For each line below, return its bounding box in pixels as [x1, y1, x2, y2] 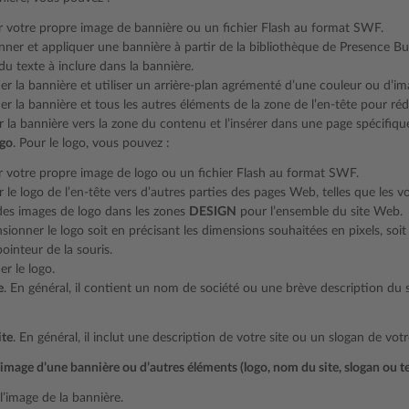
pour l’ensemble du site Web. [236, 205, 403, 218]
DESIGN [189, 205, 236, 218]
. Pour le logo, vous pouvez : [13, 137, 170, 150]
